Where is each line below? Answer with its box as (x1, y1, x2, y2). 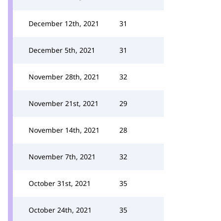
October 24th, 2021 (29, 205, 92, 215)
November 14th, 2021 (29, 125, 100, 135)
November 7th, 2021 (29, 152, 96, 161)
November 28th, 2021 (29, 72, 100, 81)
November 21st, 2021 (29, 99, 99, 108)
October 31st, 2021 (29, 179, 91, 188)
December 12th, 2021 (29, 19, 99, 28)
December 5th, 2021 (29, 45, 95, 55)
